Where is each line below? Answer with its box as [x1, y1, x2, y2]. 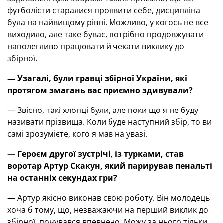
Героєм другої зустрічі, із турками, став [17, 148, 184, 159]
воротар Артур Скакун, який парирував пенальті [7, 160, 212, 171]
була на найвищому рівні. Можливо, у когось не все [7, 17, 208, 28]
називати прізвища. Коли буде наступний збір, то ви [7, 116, 212, 127]
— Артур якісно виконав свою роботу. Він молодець [7, 192, 210, 203]
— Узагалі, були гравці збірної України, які [7, 73, 187, 84]
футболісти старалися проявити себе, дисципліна [7, 5, 200, 16]
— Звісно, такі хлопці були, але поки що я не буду [7, 105, 198, 115]
